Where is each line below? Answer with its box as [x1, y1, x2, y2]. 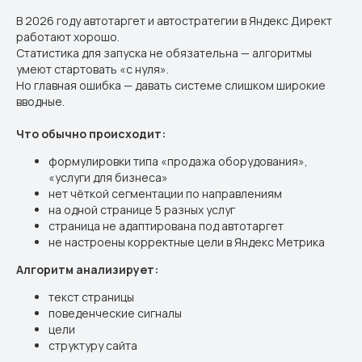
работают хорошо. [16, 29, 120, 44]
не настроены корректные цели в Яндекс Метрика [48, 234, 325, 250]
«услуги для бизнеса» [48, 170, 168, 185]
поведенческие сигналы [48, 305, 182, 321]
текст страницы [48, 289, 134, 305]
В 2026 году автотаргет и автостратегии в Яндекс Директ [16, 13, 332, 28]
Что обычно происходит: [16, 126, 166, 141]
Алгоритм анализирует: [16, 262, 158, 277]
